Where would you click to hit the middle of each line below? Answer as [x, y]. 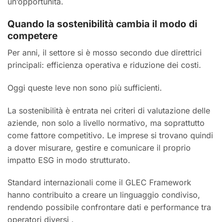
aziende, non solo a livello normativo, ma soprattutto [106, 123]
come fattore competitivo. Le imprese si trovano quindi [110, 135]
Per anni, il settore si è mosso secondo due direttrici [105, 53]
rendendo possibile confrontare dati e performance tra [109, 207]
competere [32, 36]
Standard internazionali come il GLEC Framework [99, 183]
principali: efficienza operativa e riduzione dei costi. [104, 65]
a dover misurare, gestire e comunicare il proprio [99, 147]
